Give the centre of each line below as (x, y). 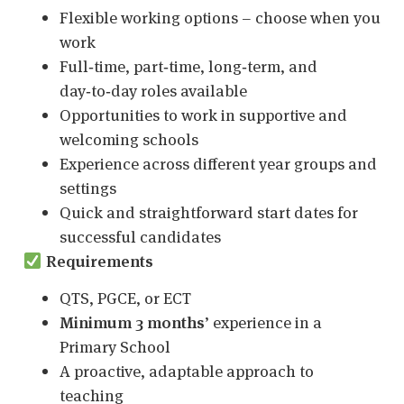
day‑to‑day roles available (153, 91)
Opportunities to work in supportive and (203, 115)
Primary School (115, 347)
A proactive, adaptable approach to (187, 372)
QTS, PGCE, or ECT (125, 298)
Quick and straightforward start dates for (209, 213)
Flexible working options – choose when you (220, 18)
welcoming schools (129, 140)
